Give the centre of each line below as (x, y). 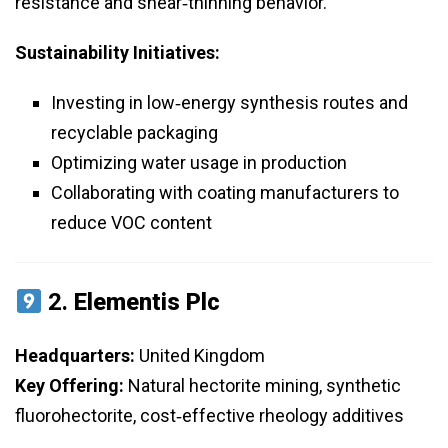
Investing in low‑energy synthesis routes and (229, 103)
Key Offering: (69, 386)
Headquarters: (75, 356)
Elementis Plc (147, 302)
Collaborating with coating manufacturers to (225, 193)
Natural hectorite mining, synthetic (262, 386)
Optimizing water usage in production (199, 163)
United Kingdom (200, 356)
